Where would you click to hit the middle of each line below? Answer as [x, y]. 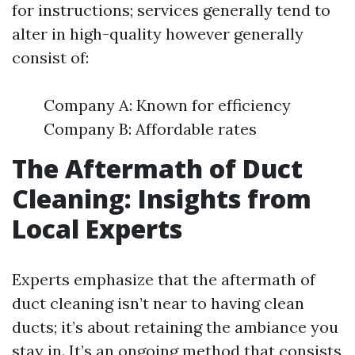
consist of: [50, 57]
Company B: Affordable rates [150, 129]
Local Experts [97, 229]
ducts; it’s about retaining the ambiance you [175, 327]
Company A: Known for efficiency [167, 105]
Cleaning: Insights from [162, 198]
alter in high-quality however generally [158, 34]
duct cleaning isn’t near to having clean [158, 303]
